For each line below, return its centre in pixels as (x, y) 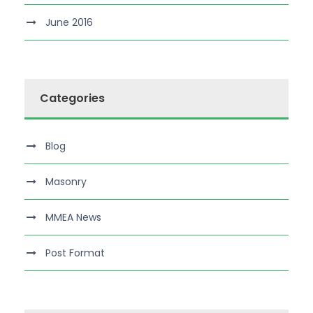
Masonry (66, 182)
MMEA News (73, 217)
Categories (72, 98)
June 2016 (69, 22)
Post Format (75, 253)
